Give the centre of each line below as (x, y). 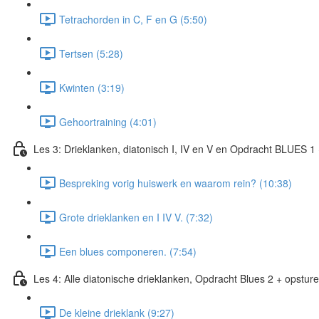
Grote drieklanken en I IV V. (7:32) (136, 217)
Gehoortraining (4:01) (108, 121)
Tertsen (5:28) (91, 53)
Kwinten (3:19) (92, 87)
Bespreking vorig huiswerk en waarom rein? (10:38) (176, 183)
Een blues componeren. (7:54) (128, 251)
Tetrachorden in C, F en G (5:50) (133, 19)
